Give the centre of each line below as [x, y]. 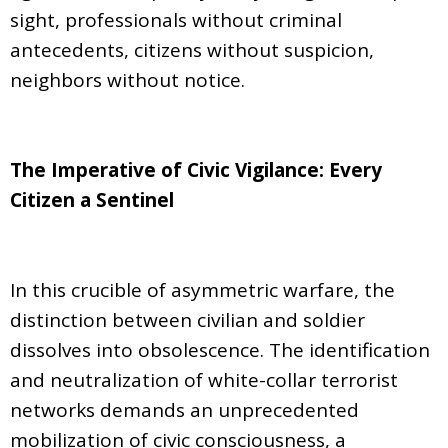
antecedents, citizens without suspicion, [192, 49]
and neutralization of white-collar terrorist [204, 379]
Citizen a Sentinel [92, 199]
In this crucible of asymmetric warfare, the [202, 289]
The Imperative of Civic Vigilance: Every [196, 169]
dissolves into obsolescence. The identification [220, 349]
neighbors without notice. [127, 79]
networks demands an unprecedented [184, 409]
